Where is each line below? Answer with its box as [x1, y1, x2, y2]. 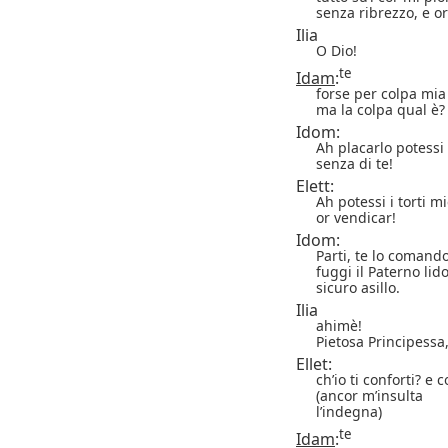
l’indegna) [316, 401, 382, 421]
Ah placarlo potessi [316, 137, 444, 157]
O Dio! [316, 40, 357, 60]
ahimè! [316, 315, 362, 335]
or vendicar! [316, 207, 396, 227]
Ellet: [296, 352, 332, 375]
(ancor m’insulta [316, 385, 423, 405]
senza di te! [316, 153, 393, 173]
